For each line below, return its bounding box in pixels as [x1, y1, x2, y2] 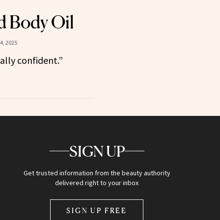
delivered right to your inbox [55, 178, 139, 187]
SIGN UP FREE [66, 206, 128, 215]
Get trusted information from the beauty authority [23, 168, 170, 177]
